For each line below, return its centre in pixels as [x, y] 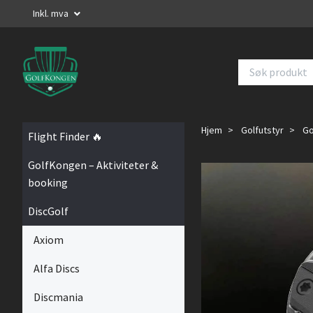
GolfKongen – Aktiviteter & [93, 165]
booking [48, 182]
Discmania [58, 297]
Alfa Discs [57, 268]
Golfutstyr [262, 130]
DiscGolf [48, 211]
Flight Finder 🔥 [65, 136]
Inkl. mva [52, 13]
